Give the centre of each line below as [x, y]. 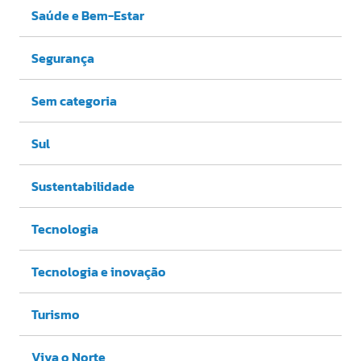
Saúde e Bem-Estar [88, 16]
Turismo [56, 315]
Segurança [63, 58]
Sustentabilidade [83, 187]
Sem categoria [74, 101]
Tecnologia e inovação [99, 272]
